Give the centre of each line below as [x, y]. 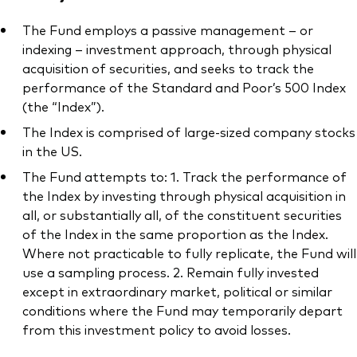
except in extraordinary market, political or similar [177, 291]
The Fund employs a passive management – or [168, 30]
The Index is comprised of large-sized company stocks [189, 132]
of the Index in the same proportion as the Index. [175, 234]
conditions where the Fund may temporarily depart [182, 310]
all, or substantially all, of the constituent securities [182, 215]
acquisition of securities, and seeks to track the [168, 68]
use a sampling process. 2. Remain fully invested [171, 272]
